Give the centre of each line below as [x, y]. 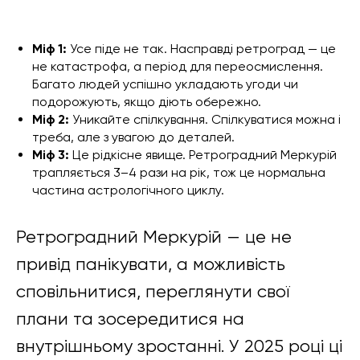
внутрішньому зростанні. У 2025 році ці [179, 346]
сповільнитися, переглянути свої [153, 291]
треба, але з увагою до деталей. [133, 137]
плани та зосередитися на [130, 318]
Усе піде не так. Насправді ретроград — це [203, 48]
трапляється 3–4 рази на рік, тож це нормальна [179, 172]
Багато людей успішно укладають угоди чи [165, 84]
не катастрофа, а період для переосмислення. [178, 66]
